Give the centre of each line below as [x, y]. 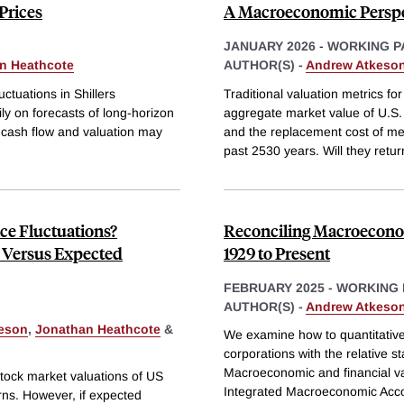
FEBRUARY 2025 [274, 287]
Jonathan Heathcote [98, 329]
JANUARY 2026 [270, 46]
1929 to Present [277, 252]
